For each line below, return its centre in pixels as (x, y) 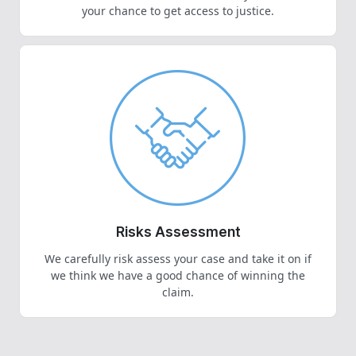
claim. (178, 292)
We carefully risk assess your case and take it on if (178, 259)
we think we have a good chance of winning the (178, 276)
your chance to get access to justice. (178, 10)
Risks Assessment (178, 231)
